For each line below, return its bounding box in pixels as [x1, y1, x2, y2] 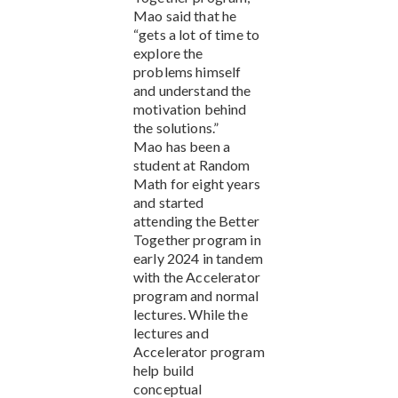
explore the [133, 44, 203, 61]
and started [133, 193, 204, 211]
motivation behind [133, 99, 247, 117]
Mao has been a [133, 137, 230, 155]
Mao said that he [133, 6, 237, 24]
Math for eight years [133, 174, 260, 192]
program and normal [133, 286, 259, 304]
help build [133, 361, 195, 378]
